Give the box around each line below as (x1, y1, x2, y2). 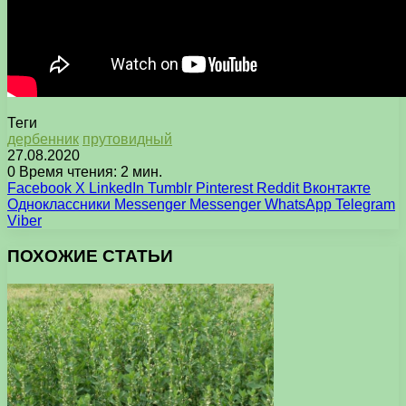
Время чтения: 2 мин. (15, 164, 162, 180)
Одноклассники (7, 197, 111, 213)
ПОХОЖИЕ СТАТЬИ (7, 246, 173, 266)
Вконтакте (303, 180, 371, 197)
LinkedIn (89, 180, 144, 197)
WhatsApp (265, 197, 332, 213)
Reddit (256, 180, 299, 197)
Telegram (335, 197, 395, 213)
